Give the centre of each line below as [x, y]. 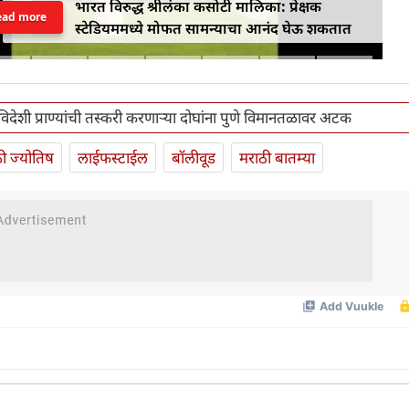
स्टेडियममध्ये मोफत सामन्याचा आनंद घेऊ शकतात [213, 28]
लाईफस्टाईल [113, 158]
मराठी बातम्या [277, 158]
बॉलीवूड [194, 158]
